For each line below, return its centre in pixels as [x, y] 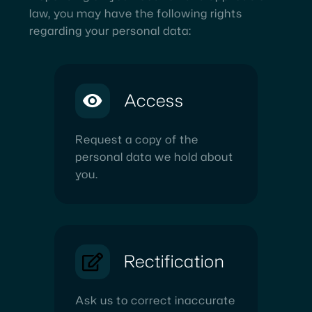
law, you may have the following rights [136, 13]
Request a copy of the [137, 139]
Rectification [174, 261]
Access [154, 100]
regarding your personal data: [110, 30]
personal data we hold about [154, 156]
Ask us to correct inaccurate [155, 300]
